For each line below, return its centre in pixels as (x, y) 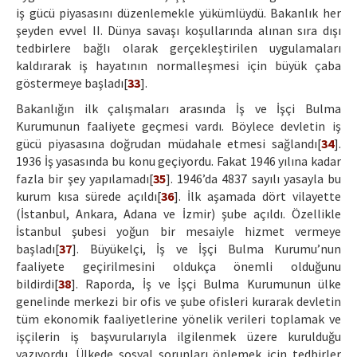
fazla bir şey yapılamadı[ (84, 179)
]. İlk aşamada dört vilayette (257, 196)
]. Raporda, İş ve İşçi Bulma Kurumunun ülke (206, 284)
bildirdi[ (37, 284)
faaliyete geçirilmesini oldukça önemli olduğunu (178, 267)
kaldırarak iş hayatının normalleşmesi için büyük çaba (178, 66)
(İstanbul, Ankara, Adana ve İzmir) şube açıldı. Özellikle (178, 214)
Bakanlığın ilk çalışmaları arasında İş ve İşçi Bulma (178, 109)
